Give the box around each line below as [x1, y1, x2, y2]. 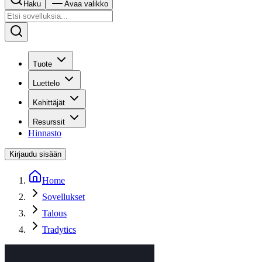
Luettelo [33, 79, 60, 88]
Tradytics [42, 225, 76, 235]
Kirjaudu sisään [9, 150, 61, 158]
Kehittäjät [33, 98, 65, 107]
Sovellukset [42, 192, 85, 202]
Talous [42, 208, 67, 218]
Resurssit [33, 118, 65, 126]
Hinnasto [28, 128, 61, 138]
